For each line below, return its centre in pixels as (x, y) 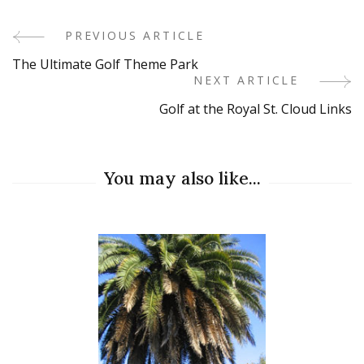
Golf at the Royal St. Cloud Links (256, 109)
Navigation (84, 84)
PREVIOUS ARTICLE (135, 35)
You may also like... (182, 178)
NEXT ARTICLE (246, 80)
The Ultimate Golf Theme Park (105, 64)
